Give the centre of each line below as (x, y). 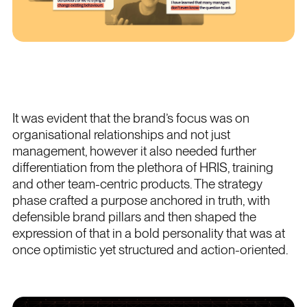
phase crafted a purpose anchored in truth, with (141, 201)
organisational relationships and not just (121, 135)
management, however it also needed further (134, 151)
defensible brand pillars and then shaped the (134, 217)
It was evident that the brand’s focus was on (131, 119)
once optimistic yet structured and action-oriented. (150, 250)
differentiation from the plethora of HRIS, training (143, 168)
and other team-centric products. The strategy (137, 184)
